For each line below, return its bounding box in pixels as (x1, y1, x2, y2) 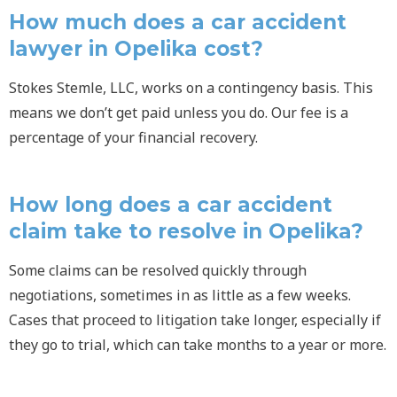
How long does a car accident (9, 192, 332, 217)
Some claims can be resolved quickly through (9, 261, 307, 280)
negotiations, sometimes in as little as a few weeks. (9, 285, 351, 305)
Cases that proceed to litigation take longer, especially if (9, 310, 381, 330)
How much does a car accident (9, 10, 346, 35)
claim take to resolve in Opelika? (9, 219, 363, 244)
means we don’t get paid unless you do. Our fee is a (9, 103, 348, 122)
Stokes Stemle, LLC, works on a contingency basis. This (9, 78, 373, 97)
